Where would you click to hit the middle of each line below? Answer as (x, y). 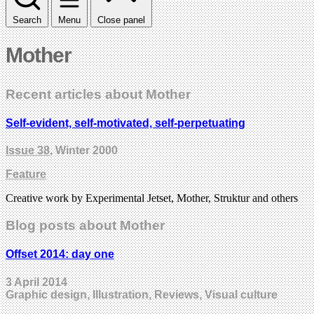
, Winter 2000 (84, 151)
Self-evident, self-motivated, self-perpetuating (125, 123)
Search (27, 20)
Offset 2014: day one (60, 254)
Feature (26, 175)
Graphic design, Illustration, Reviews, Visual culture (142, 294)
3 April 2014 (36, 282)
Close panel (121, 20)
